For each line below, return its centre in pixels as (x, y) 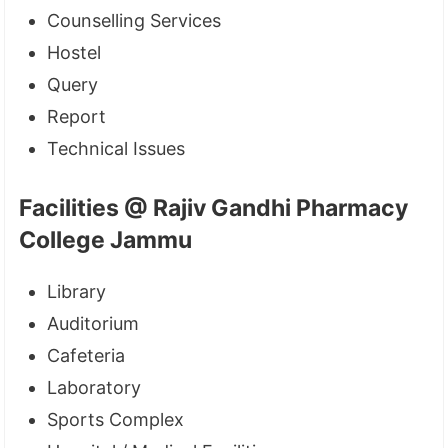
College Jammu (106, 239)
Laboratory (94, 387)
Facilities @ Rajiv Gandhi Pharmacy (214, 207)
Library (77, 291)
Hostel (74, 52)
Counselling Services (134, 20)
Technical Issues (116, 148)
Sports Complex (116, 419)
